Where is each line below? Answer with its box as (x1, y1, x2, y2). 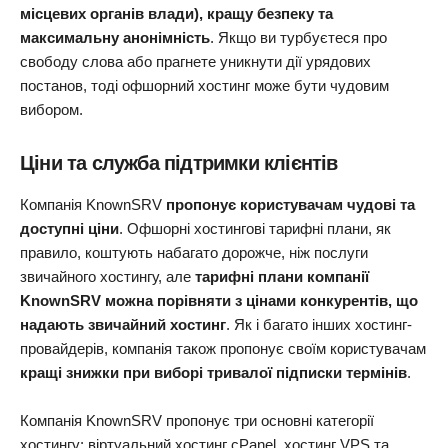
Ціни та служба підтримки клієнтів (20, 151, 338, 174)
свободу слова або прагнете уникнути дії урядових (20, 52, 371, 70)
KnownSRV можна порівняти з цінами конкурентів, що (20, 291, 418, 309)
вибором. (20, 100, 83, 118)
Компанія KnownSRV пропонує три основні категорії (20, 411, 374, 429)
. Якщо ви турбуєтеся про (210, 28, 387, 46)
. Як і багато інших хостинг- (226, 315, 412, 333)
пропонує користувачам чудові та (166, 195, 415, 213)
